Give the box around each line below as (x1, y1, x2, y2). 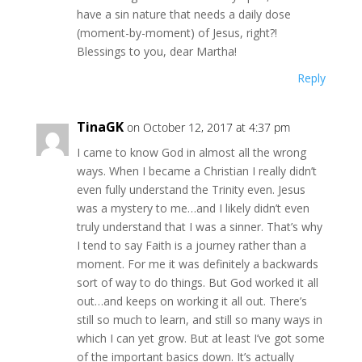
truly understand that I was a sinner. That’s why (76, 219, 322, 234)
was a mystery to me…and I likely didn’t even (76, 200, 309, 216)
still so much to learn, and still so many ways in (76, 312, 322, 327)
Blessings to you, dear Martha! (76, 44, 237, 59)
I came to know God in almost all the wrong (76, 145, 306, 160)
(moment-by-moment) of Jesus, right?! (76, 25, 277, 40)
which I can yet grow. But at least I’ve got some (76, 330, 325, 346)
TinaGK (76, 118, 124, 136)
